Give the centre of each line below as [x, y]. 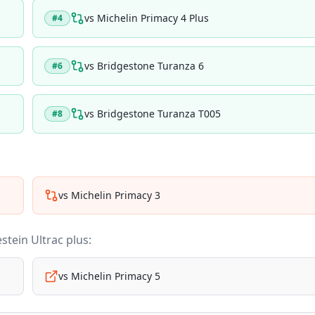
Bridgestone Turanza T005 [159, 114]
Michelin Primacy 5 [116, 276]
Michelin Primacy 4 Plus [153, 18]
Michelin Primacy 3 [116, 195]
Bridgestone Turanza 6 [150, 66]
